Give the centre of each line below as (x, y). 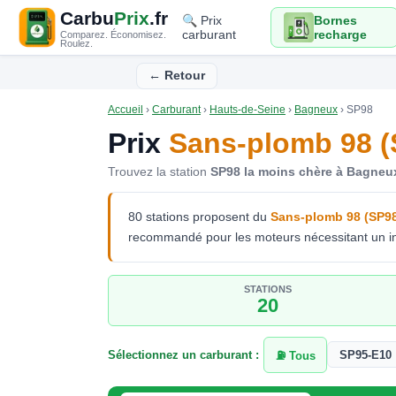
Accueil (126, 109)
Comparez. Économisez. (113, 34)
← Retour (176, 76)
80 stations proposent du (199, 216)
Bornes (335, 20)
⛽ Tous (295, 356)
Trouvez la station (159, 171)
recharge (340, 34)
